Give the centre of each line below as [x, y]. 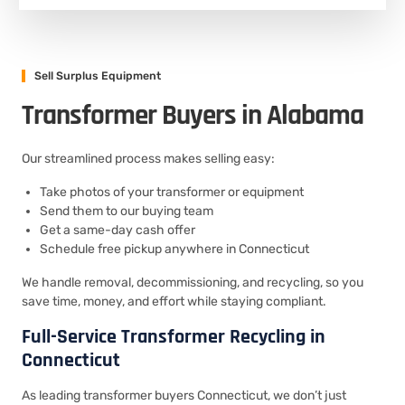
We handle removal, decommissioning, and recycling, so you [193, 283]
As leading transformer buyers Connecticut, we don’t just [184, 396]
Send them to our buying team [127, 211]
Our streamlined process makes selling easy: [148, 159]
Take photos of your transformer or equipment [172, 192]
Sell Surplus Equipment [98, 75]
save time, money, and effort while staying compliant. [174, 301]
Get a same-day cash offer [118, 230]
